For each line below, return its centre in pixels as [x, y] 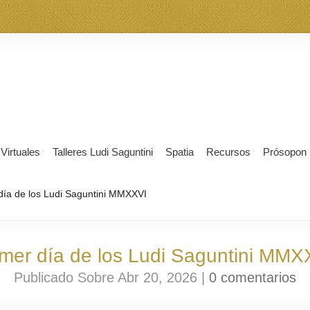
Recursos [228, 152]
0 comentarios [253, 277]
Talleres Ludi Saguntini [103, 152]
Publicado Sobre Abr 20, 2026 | [111, 277]
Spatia [180, 152]
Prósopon [285, 152]
